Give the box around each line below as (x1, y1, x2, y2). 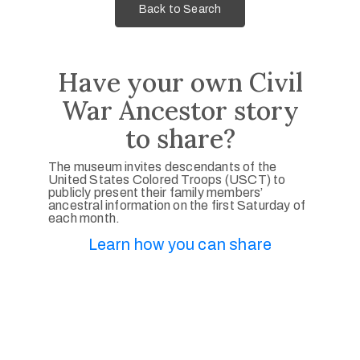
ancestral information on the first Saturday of (48, 198, 306, 212)
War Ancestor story (61, 93, 299, 127)
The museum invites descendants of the (48, 159, 277, 174)
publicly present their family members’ (48, 185, 264, 199)
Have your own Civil (57, 65, 303, 99)
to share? (125, 121, 235, 155)
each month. (48, 211, 121, 225)
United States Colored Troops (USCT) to (48, 172, 286, 186)
